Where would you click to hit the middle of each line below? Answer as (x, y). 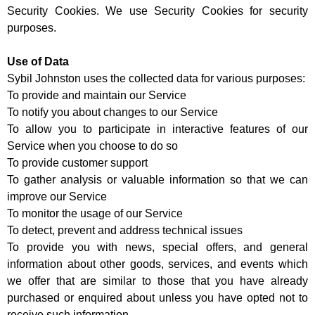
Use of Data (38, 62)
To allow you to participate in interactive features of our (157, 129)
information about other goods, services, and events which (157, 264)
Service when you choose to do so (92, 146)
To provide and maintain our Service (97, 96)
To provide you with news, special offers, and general (157, 247)
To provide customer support (77, 163)
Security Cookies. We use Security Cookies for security (157, 11)
